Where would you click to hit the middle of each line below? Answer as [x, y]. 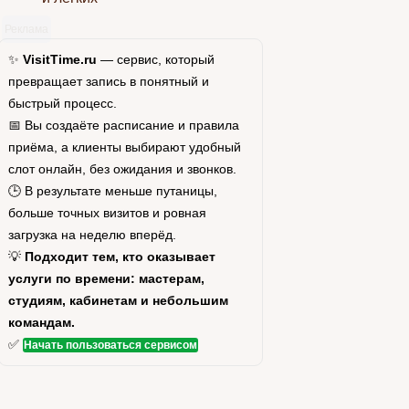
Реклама [26, 29]
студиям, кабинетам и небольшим [118, 300]
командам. [41, 322]
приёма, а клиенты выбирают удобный [124, 147]
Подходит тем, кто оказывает [120, 257]
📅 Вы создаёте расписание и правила [123, 125]
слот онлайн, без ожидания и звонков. [122, 169]
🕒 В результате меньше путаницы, [112, 191]
